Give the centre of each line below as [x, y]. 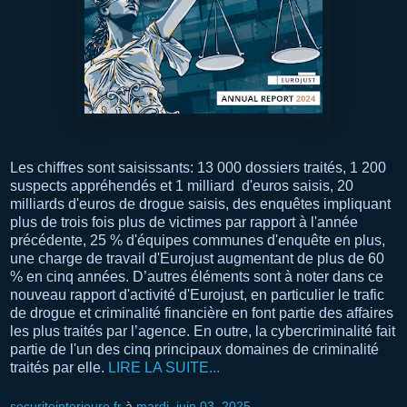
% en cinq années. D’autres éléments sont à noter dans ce [197, 276]
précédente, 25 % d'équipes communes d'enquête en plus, [198, 240]
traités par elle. [59, 367]
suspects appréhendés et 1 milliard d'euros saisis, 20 [182, 185]
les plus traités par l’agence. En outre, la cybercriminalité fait [203, 331]
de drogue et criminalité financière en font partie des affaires [202, 313]
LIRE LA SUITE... [164, 367]
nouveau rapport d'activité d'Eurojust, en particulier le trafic [197, 294]
